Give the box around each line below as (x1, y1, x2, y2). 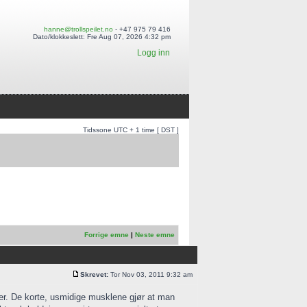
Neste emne (135, 231, 175, 238)
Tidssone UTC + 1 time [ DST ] (83, 126, 179, 134)
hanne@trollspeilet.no (44, 25, 113, 33)
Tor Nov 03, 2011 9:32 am (108, 271, 195, 278)
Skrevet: (80, 271, 108, 278)
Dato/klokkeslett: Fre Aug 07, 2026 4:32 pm (33, 33, 171, 40)
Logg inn (137, 48, 170, 58)
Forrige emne (84, 231, 129, 238)
